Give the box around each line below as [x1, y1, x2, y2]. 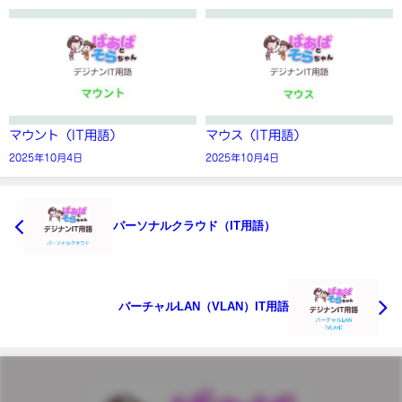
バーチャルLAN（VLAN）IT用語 [118, 300, 289, 312]
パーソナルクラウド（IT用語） [113, 220, 275, 232]
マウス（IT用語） [205, 128, 306, 143]
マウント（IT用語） [9, 128, 122, 143]
